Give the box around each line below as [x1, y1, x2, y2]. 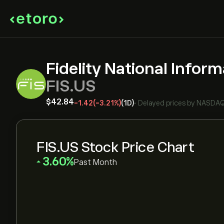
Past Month [73, 158, 117, 167]
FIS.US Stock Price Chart [36, 139, 194, 155]
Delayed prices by [138, 99, 195, 107]
